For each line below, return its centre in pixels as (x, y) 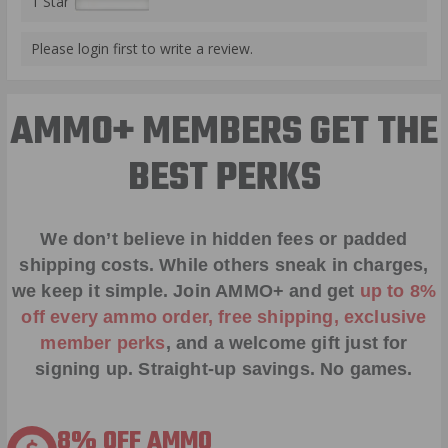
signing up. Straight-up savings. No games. (224, 369)
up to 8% (398, 291)
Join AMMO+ (229, 291)
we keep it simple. (92, 291)
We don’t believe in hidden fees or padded (224, 239)
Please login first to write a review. (142, 48)
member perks (103, 343)
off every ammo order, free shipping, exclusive (224, 317)
